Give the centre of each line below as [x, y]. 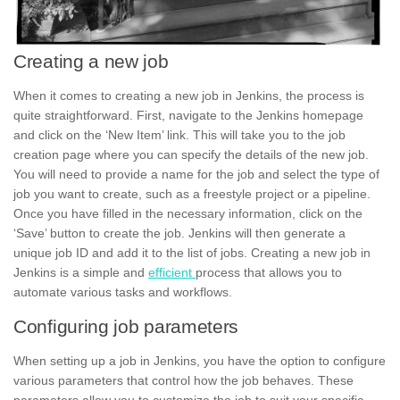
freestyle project [250, 193]
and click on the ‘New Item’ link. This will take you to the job [179, 134]
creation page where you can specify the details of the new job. [191, 154]
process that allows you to [269, 272]
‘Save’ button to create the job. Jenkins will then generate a [179, 233]
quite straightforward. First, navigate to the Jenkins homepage [188, 115]
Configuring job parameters [126, 326]
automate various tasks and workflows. [123, 292]
